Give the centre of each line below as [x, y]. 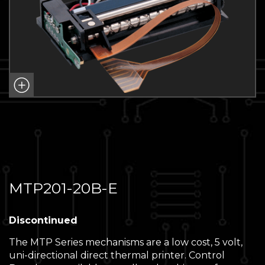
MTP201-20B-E [63, 188]
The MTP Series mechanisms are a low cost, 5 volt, [126, 242]
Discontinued [43, 220]
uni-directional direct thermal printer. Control [117, 255]
